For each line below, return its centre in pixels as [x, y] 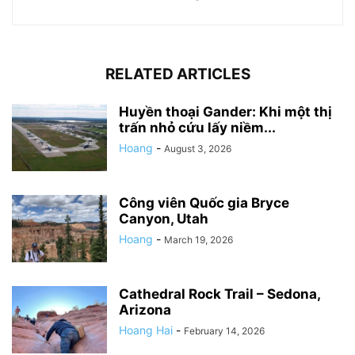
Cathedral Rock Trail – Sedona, [219, 294]
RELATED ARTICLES [177, 74]
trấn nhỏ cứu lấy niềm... [197, 127]
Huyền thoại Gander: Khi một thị [225, 111]
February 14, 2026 [224, 330]
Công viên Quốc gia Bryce [204, 202]
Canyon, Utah [164, 218]
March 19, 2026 [198, 239]
